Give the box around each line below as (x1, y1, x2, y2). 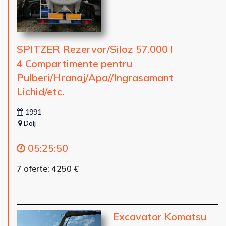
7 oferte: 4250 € (17, 163, 79, 174)
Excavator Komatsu (112, 210, 206, 223)
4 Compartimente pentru (17, 56, 132, 70)
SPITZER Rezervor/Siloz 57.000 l (17, 42, 173, 55)
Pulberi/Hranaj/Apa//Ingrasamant (17, 71, 174, 84)
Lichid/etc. (17, 85, 64, 98)
